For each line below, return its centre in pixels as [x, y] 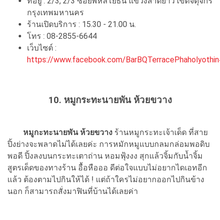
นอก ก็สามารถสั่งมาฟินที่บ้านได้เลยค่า [73, 191]
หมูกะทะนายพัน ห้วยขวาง [68, 132]
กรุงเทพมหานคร [55, 13]
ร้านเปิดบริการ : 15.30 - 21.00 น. [82, 24]
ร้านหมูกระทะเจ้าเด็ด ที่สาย [160, 132]
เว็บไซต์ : [42, 48]
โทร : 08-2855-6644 [62, 36]
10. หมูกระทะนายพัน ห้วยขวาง [110, 100]
